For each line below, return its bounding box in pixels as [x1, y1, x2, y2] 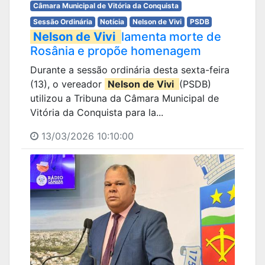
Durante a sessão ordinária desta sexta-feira [30, 64, 230, 76]
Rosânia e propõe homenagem [30, 44, 201, 58]
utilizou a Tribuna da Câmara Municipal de [30, 92, 219, 104]
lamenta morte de [121, 30, 221, 44]
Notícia [100, 17, 125, 26]
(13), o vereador [30, 78, 105, 90]
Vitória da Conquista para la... [30, 106, 163, 118]
